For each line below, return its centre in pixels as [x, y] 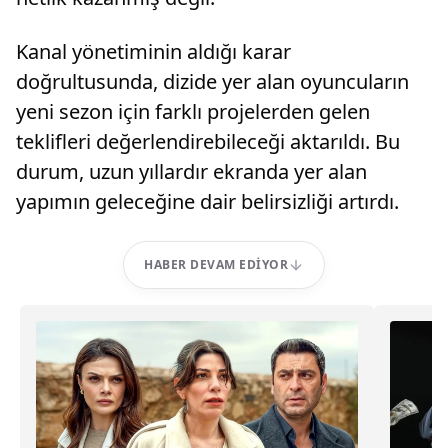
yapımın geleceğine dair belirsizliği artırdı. [207, 201]
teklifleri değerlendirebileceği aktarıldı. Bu [208, 141]
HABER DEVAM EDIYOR [216, 264]
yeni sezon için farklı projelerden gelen [193, 111]
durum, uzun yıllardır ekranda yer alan [191, 171]
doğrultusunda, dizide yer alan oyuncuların [212, 81]
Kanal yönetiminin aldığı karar [153, 51]
